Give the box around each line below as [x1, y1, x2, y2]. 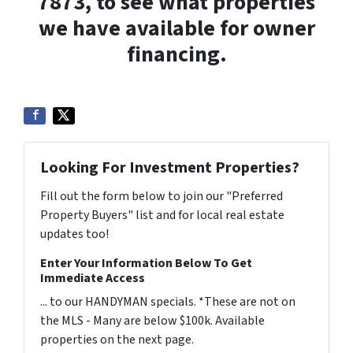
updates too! [40, 225, 109, 243]
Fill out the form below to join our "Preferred [40, 188, 283, 205]
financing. [126, 39, 227, 70]
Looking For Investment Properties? [40, 157, 299, 179]
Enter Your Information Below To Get [40, 255, 252, 272]
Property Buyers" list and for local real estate [40, 206, 284, 224]
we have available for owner [38, 13, 315, 44]
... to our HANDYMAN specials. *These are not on [40, 293, 295, 310]
